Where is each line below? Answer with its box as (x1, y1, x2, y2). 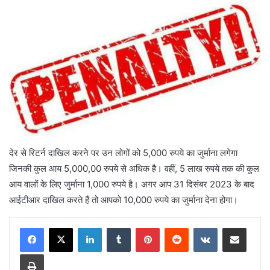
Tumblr (130, 222, 155, 232)
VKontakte (217, 222, 256, 232)
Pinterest (159, 222, 193, 232)
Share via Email (246, 222, 265, 232)
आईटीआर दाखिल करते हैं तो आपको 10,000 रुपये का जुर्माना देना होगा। (9, 193, 238, 206)
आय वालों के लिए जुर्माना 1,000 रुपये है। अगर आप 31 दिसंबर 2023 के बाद (9, 178, 254, 190)
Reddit (188, 222, 212, 232)
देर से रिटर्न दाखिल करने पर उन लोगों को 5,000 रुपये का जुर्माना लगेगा (9, 146, 237, 159)
